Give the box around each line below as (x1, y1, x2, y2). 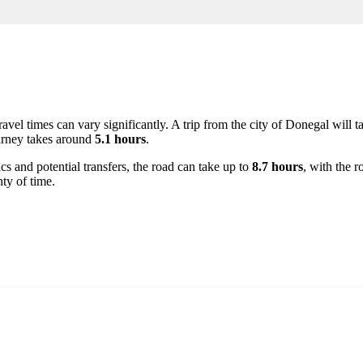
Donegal (285, 117, 329, 132)
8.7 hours (252, 160, 303, 174)
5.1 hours (95, 132, 146, 147)
